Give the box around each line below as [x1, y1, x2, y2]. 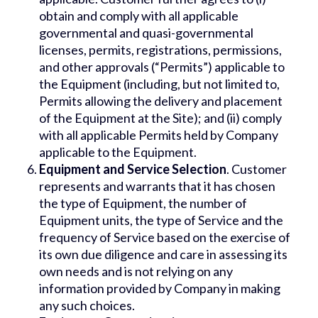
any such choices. [39, 297, 135, 314]
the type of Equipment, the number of [39, 195, 247, 212]
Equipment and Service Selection [39, 161, 226, 177]
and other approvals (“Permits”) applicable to [39, 59, 285, 75]
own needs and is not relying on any [39, 263, 233, 280]
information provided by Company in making [39, 280, 280, 297]
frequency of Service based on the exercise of [39, 229, 290, 246]
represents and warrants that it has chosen [39, 178, 275, 194]
